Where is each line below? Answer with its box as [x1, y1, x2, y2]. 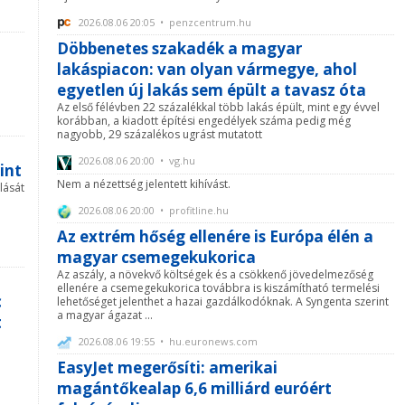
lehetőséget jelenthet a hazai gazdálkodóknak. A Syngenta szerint [57, 293, 389, 309]
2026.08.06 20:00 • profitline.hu [76, 202, 229, 217]
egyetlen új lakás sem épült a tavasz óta [57, 80, 366, 101]
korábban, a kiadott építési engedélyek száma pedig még [57, 113, 351, 129]
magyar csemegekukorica [57, 246, 256, 268]
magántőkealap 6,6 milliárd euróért [57, 377, 332, 399]
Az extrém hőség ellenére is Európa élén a [57, 225, 373, 247]
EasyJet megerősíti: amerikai [57, 356, 278, 378]
